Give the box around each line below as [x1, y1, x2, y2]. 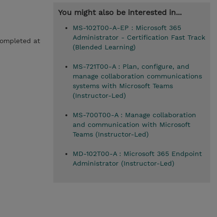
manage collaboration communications [72, 72, 202, 80]
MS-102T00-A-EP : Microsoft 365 [72, 24, 181, 31]
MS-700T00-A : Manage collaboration [72, 111, 196, 119]
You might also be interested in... [58, 8, 182, 17]
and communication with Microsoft [72, 121, 190, 128]
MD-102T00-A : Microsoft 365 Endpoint [72, 150, 202, 157]
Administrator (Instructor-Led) [72, 159, 174, 167]
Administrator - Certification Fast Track [72, 33, 205, 41]
